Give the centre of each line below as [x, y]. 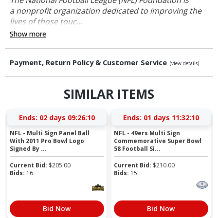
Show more [28, 34]
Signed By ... [28, 148]
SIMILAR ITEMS [109, 94]
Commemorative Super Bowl [158, 141]
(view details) [184, 63]
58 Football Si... [137, 148]
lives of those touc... [46, 21]
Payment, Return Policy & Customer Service [89, 62]
